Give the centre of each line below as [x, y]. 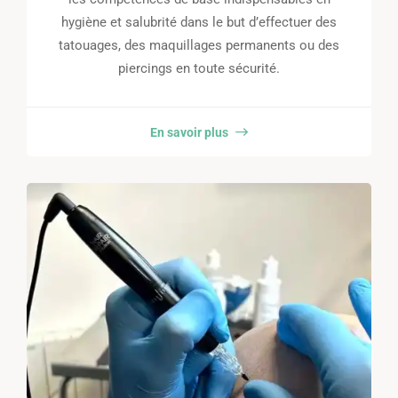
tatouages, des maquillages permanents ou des [199, 46]
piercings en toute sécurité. [199, 69]
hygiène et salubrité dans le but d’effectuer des [199, 23]
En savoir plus [191, 132]
